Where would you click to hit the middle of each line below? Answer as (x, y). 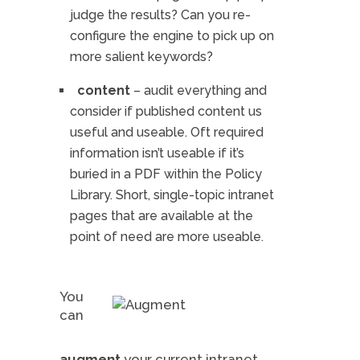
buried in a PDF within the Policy (166, 174)
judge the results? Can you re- (160, 15)
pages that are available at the (162, 216)
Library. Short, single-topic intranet (172, 195)
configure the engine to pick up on (172, 36)
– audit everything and (200, 90)
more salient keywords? (141, 57)
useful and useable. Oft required (167, 132)
